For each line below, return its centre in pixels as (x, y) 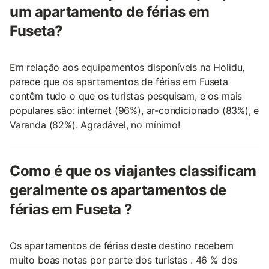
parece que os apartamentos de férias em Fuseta (119, 82)
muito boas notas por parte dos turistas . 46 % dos (124, 260)
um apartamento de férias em (110, 12)
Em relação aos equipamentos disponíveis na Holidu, (127, 67)
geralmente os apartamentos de (118, 190)
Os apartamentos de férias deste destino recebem (122, 246)
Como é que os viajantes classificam (133, 171)
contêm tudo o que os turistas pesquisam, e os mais (126, 96)
